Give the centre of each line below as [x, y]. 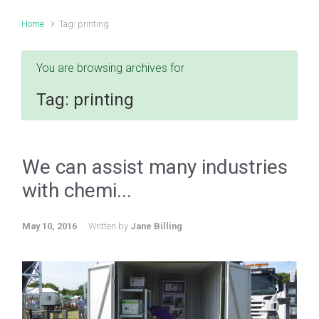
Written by [109, 226]
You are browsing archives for [110, 68]
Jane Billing [156, 226]
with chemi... [77, 190]
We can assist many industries [155, 167]
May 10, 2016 [49, 226]
